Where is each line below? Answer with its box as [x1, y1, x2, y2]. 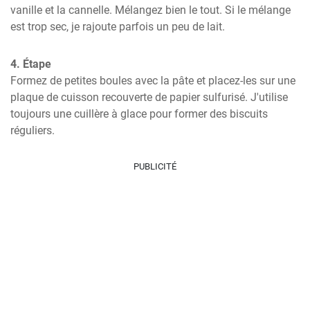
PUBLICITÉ [134, 161, 176, 172]
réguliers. [10, 124, 55, 137]
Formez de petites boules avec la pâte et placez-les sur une [10, 74, 295, 87]
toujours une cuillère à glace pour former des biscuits [10, 107, 268, 120]
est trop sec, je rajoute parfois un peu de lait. [10, 20, 225, 33]
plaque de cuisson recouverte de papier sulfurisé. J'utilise [10, 91, 288, 104]
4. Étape [10, 57, 51, 71]
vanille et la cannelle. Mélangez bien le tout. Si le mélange [10, 3, 291, 17]
